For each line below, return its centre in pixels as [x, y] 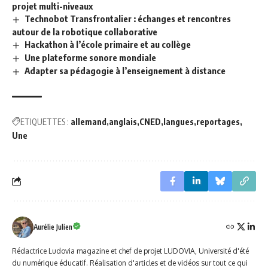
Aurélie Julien [53, 227]
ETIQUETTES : [45, 121]
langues [179, 121]
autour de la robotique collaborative [85, 32]
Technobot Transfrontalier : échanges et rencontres [128, 19]
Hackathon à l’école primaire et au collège [108, 45]
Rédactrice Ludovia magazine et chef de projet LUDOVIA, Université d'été [130, 251]
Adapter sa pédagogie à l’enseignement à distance [125, 70]
